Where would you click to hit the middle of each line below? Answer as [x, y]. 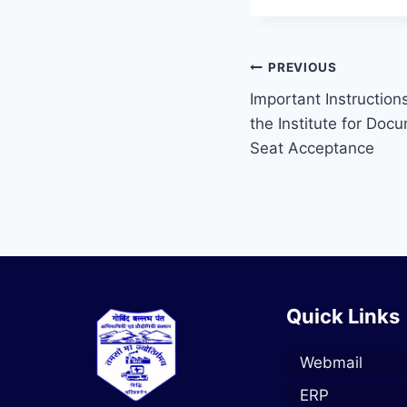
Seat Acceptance [312, 148]
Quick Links [343, 317]
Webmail [331, 363]
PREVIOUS [303, 68]
